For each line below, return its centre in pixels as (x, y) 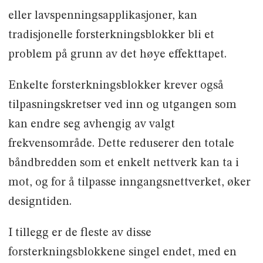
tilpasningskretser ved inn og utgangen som (122, 105)
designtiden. (40, 202)
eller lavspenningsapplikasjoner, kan (102, 16)
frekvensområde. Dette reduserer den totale (121, 144)
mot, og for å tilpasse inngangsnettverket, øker (129, 183)
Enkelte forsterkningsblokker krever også (116, 86)
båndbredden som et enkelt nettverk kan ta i (123, 163)
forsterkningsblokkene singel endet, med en (122, 253)
